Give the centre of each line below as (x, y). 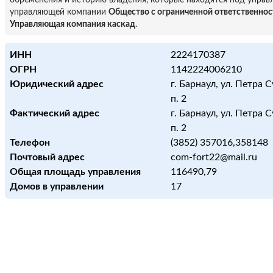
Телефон (30, 143)
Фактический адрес (55, 113)
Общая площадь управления (75, 172)
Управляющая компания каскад (73, 24)
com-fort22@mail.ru (214, 157)
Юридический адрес (57, 84)
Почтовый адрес (47, 157)
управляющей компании (59, 12)
